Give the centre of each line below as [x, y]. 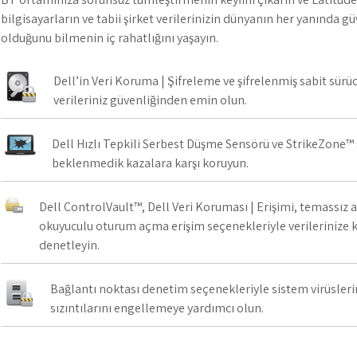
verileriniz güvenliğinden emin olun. [150, 100]
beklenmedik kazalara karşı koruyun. [150, 163]
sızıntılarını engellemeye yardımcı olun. [157, 308]
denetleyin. [69, 245]
